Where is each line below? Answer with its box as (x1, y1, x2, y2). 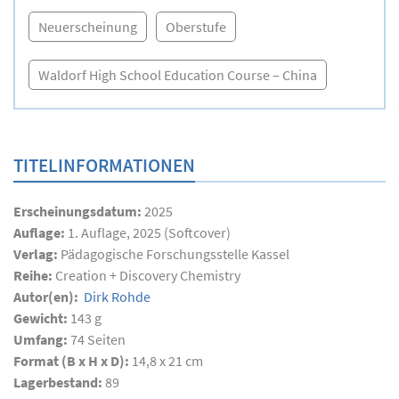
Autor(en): (13, 287, 81, 305)
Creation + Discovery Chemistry (55, 265, 240, 284)
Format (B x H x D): (13, 351, 132, 370)
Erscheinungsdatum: (13, 201, 144, 220)
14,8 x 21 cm (132, 351, 203, 370)
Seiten (85, 330, 126, 348)
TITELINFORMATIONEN (13, 152, 195, 177)
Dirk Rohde (81, 287, 151, 305)
